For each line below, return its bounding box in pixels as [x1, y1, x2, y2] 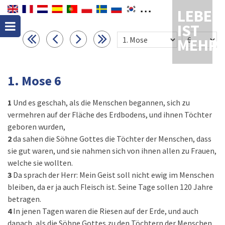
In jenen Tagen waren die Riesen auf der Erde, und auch [13, 206, 198, 216]
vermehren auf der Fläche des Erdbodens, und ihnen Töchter [8, 109, 212, 120]
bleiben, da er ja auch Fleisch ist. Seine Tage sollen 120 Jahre [8, 182, 213, 192]
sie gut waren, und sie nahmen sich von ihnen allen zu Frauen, [8, 146, 216, 156]
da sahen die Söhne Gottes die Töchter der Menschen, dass [13, 134, 211, 144]
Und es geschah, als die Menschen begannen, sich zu [13, 97, 190, 107]
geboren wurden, [8, 122, 65, 132]
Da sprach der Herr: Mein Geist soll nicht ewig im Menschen [13, 170, 214, 180]
